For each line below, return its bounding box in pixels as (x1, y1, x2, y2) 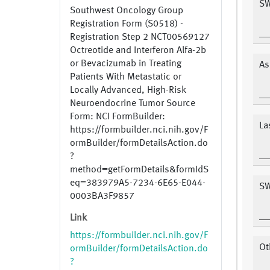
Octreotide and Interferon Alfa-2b (70, 46, 206, 56)
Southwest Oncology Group (70, 6, 183, 16)
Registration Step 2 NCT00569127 (70, 33, 210, 43)
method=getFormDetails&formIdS (70, 165, 209, 175)
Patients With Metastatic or (70, 72, 181, 83)
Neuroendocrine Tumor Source (70, 99, 195, 109)
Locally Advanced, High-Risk (70, 86, 186, 96)
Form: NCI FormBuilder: (70, 112, 165, 122)
